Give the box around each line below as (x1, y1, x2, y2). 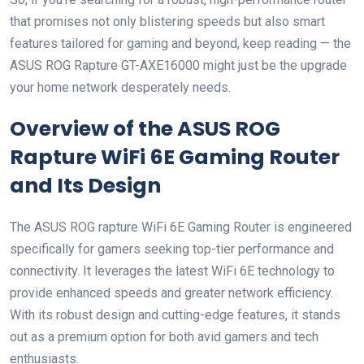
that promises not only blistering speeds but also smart (10, 14, 325, 29)
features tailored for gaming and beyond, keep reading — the (10, 36, 351, 51)
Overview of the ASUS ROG (10, 115, 280, 143)
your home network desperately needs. (10, 80, 231, 95)
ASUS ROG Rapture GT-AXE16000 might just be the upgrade (10, 58, 347, 73)
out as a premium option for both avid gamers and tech (10, 329, 318, 344)
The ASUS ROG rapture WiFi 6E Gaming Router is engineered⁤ (10, 219, 352, 235)
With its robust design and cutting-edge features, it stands (10, 307, 340, 323)
